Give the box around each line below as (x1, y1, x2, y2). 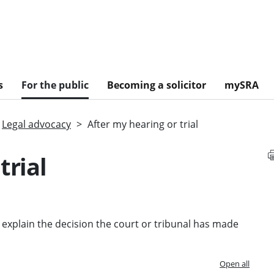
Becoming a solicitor (107, 78, 206, 92)
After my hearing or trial (87, 117, 198, 131)
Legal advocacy (2, 117, 71, 131)
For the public (21, 78, 89, 92)
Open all (220, 257, 250, 269)
